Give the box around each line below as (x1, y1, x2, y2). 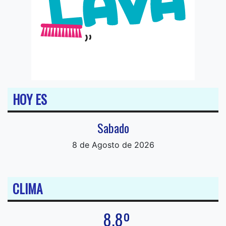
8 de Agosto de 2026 (72, 140, 154, 150)
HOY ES (13, 90, 47, 109)
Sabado (97, 119, 129, 137)
